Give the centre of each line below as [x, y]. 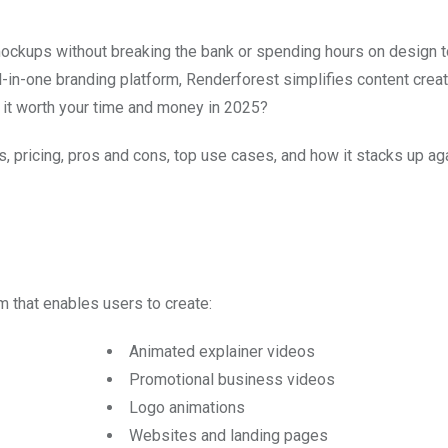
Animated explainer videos [221, 352]
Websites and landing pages [228, 436]
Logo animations [186, 408]
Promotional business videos [231, 380]
